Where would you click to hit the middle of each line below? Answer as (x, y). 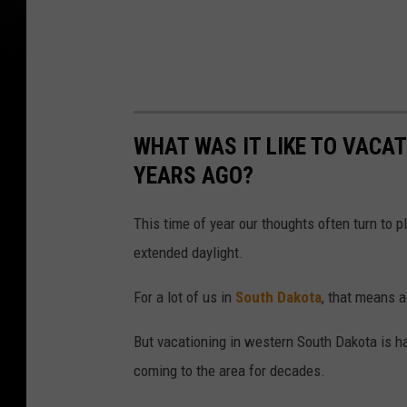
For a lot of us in (184, 297)
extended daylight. (189, 252)
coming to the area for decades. (229, 370)
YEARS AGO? (194, 175)
